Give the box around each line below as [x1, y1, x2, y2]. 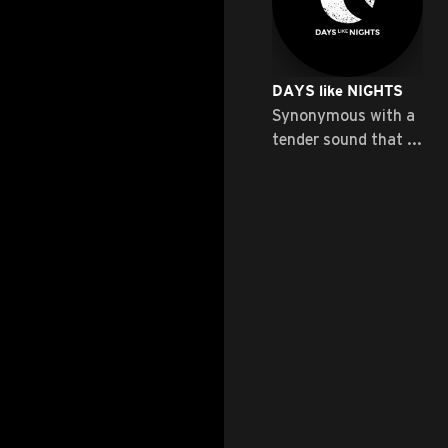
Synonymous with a [272, 106, 415, 125]
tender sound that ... [272, 130, 422, 149]
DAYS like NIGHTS [272, 85, 403, 100]
